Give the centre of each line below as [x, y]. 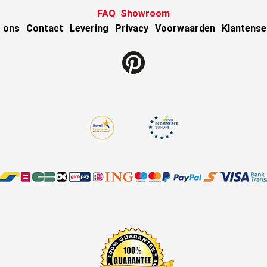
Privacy [131, 28]
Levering [89, 28]
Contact [44, 28]
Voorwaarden [185, 28]
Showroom [145, 13]
